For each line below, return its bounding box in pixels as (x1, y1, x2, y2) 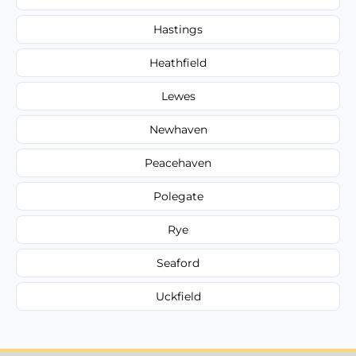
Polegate (153, 188, 203, 203)
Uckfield (155, 288, 201, 304)
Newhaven (149, 122, 207, 137)
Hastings (153, 21, 203, 37)
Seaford (157, 255, 199, 270)
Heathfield (149, 55, 207, 70)
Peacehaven (145, 155, 211, 170)
